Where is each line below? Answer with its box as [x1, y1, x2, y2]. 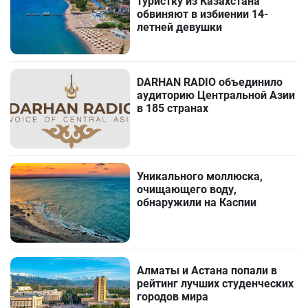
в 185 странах [137, 102, 209, 115]
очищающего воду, [137, 183, 237, 197]
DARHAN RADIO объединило [137, 76, 283, 89]
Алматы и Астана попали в [137, 264, 278, 278]
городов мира [137, 290, 209, 304]
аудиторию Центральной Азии [137, 89, 296, 102]
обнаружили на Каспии [137, 196, 257, 210]
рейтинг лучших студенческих [137, 277, 294, 291]
